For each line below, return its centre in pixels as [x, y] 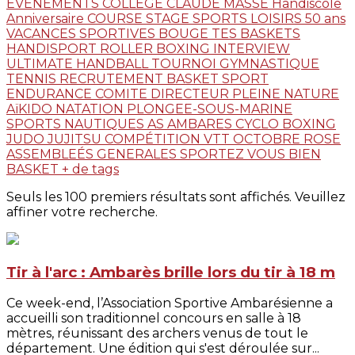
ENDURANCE [51, 94]
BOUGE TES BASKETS [229, 33]
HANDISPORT [53, 48]
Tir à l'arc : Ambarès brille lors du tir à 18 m [171, 272]
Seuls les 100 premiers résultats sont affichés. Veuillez [176, 197]
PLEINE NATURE [286, 94]
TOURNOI [185, 63]
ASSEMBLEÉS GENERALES [93, 154]
